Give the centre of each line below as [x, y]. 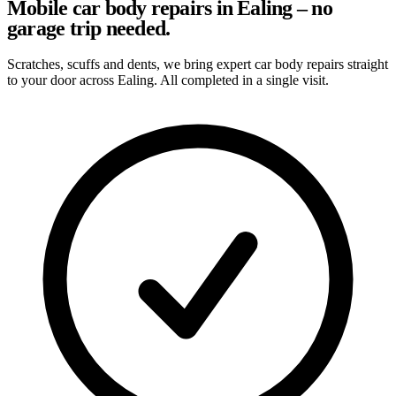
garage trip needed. [89, 28]
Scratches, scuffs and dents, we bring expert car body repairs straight [198, 64]
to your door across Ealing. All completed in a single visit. [168, 80]
